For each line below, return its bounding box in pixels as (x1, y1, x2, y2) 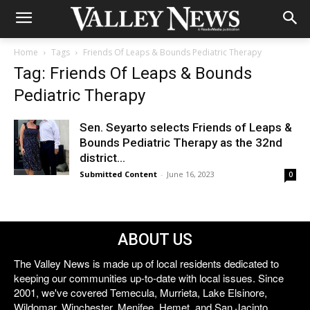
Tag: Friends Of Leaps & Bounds (14, 64, 252, 83)
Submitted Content (80, 169, 157, 179)
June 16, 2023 (167, 169, 215, 179)
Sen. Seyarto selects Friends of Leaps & (80, 120, 292, 134)
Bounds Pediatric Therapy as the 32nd (80, 136, 282, 149)
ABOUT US (118, 230, 192, 249)
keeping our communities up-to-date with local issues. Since (14, 271, 284, 285)
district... (80, 151, 125, 165)
